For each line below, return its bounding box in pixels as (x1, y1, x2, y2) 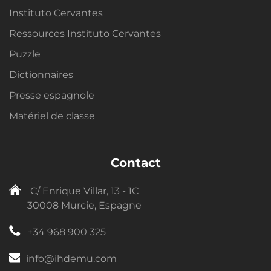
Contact (110, 155, 161, 170)
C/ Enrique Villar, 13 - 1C (30, 184, 139, 197)
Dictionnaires (9, 68, 73, 80)
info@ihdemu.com (25, 252, 117, 264)
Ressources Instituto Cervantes (9, 27, 161, 39)
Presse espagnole (9, 89, 94, 101)
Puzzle (9, 48, 41, 60)
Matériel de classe (9, 109, 95, 122)
